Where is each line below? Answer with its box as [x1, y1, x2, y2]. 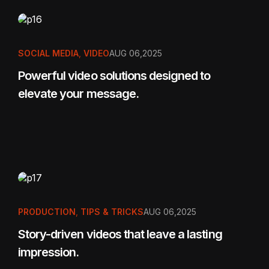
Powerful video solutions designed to [18, 68, 211, 83]
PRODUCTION [18, 207, 76, 217]
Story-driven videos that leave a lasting [18, 227, 222, 242]
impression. [18, 245, 79, 260]
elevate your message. [18, 86, 139, 101]
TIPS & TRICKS [80, 207, 144, 217]
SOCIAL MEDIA [18, 48, 79, 59]
